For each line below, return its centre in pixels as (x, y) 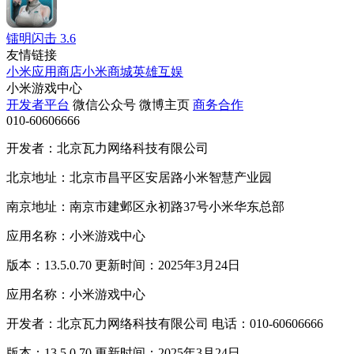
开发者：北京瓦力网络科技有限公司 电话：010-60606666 (165, 323)
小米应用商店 (44, 71)
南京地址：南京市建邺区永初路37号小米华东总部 (145, 206)
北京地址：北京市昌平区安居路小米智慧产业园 (139, 177)
